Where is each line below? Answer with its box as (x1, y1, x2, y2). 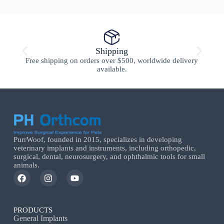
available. (96, 65, 127, 73)
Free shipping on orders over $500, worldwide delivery (25, 56, 198, 65)
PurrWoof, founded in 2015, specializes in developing (13, 135, 182, 143)
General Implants (13, 214, 67, 222)
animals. (13, 161, 39, 169)
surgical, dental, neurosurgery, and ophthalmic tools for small (13, 152, 205, 160)
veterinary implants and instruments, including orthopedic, (13, 144, 196, 152)
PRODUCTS (13, 206, 52, 214)
